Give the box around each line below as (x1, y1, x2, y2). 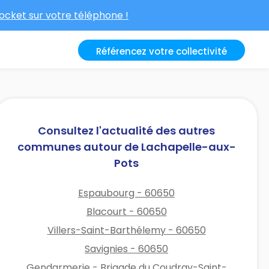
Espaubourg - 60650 (78, 186, 175, 200)
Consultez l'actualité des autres (38, 122, 216, 138)
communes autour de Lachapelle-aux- (17, 139, 236, 154)
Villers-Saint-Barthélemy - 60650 (47, 223, 206, 237)
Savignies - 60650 (85, 241, 169, 256)
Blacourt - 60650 (86, 204, 167, 219)
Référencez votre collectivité (96, 45, 227, 58)
